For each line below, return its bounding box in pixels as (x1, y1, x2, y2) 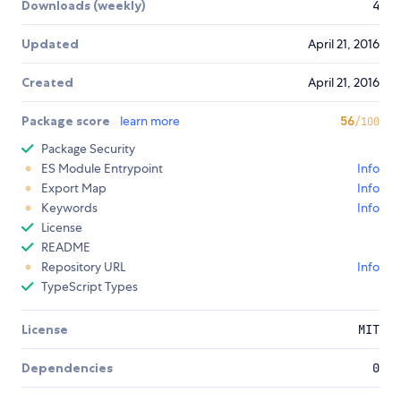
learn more (120, 113, 180, 130)
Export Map (41, 180, 107, 197)
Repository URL (41, 259, 125, 276)
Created (21, 74, 73, 91)
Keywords (41, 200, 98, 217)
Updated (21, 36, 79, 53)
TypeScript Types (41, 278, 138, 295)
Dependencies (21, 360, 113, 377)
